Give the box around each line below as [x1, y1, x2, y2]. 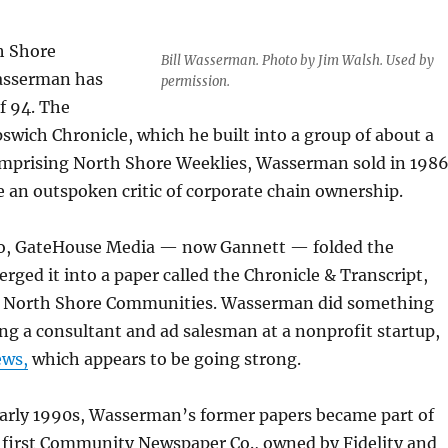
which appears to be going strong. [27, 349, 301, 370]
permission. [160, 73, 230, 91]
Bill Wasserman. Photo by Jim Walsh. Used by [160, 52, 434, 70]
